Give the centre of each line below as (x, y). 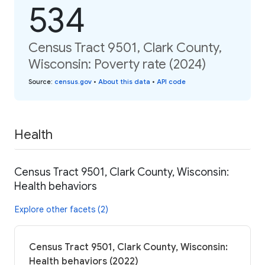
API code (171, 81)
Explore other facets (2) (62, 210)
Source (40, 81)
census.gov (73, 81)
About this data (124, 81)
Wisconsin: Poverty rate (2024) (117, 64)
